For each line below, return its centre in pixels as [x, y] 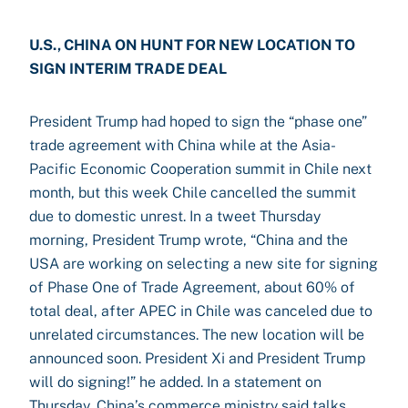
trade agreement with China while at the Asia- [183, 145]
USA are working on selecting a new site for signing [204, 264]
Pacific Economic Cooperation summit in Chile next [200, 169]
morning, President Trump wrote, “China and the [189, 240]
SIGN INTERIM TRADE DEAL [128, 69]
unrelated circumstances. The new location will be [197, 335]
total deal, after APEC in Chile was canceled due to [201, 311]
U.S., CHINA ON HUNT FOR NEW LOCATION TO [192, 45]
